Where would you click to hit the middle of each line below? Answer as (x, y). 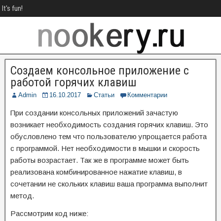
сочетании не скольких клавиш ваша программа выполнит (109, 184)
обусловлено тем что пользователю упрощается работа (109, 136)
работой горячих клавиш (74, 82)
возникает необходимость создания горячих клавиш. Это (109, 125)
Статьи (104, 95)
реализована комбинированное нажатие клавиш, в (96, 172)
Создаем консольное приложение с (100, 71)
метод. (22, 196)
